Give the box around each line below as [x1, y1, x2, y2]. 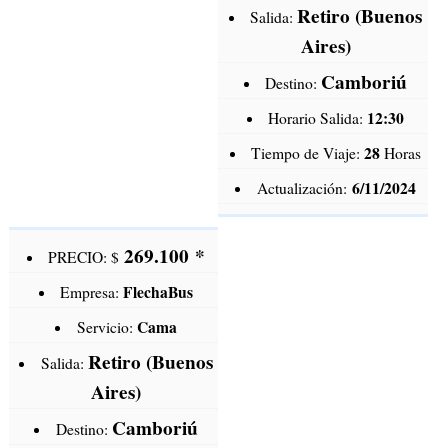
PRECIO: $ [48, 247, 125, 268]
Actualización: [256, 178, 352, 199]
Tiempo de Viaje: [251, 143, 365, 164]
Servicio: [76, 317, 137, 338]
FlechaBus [123, 281, 194, 304]
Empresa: [60, 282, 124, 303]
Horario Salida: [268, 108, 368, 129]
